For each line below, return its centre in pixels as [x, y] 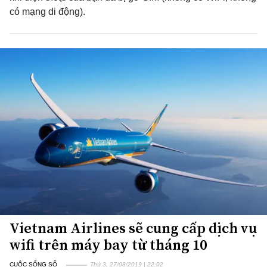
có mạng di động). [47, 12]
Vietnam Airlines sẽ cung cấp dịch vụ [133, 228]
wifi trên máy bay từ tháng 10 [108, 245]
